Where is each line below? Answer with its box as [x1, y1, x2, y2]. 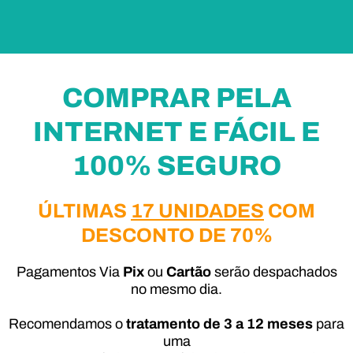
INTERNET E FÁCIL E [33, 117, 320, 147]
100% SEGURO [72, 150, 281, 180]
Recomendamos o [9, 316, 126, 332]
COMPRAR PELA [61, 83, 292, 113]
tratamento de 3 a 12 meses [126, 316, 313, 332]
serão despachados [214, 264, 337, 280]
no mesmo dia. [131, 281, 222, 297]
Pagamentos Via [16, 264, 123, 280]
